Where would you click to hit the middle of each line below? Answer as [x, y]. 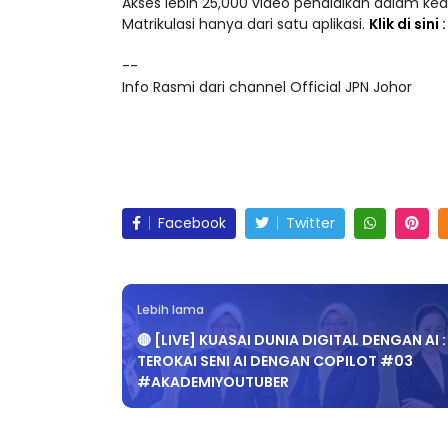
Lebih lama [170, 310]
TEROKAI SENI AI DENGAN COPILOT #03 [275, 361]
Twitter [310, 223]
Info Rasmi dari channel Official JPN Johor [267, 87]
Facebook [192, 223]
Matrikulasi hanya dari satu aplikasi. [245, 24]
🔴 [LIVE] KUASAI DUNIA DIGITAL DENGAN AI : [291, 340]
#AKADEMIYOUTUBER [213, 382]
